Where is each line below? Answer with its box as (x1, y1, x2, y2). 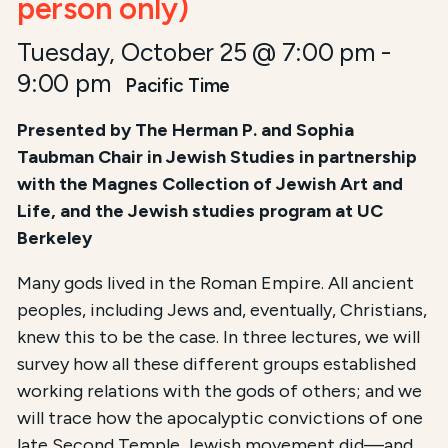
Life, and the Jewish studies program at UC (17, 200, 384, 222)
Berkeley (17, 227, 97, 249)
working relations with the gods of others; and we (17, 380, 423, 402)
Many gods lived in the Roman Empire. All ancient (17, 272, 415, 294)
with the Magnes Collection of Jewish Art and (17, 173, 404, 195)
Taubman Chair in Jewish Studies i (17, 146, 305, 168)
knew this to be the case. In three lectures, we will (17, 326, 421, 348)
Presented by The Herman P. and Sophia (17, 119, 355, 141)
